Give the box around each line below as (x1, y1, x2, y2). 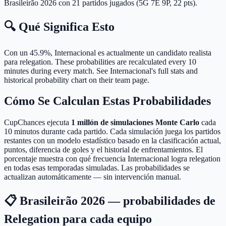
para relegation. (4, 57, 53, 66)
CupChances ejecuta (4, 118, 71, 127)
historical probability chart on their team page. (4, 75, 149, 84)
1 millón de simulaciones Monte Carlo (71, 118, 199, 127)
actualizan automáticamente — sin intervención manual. (4, 173, 181, 182)
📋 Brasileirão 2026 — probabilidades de (4, 194, 215, 208)
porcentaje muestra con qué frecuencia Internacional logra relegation (4, 154, 220, 163)
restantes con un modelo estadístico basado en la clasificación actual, (4, 136, 221, 145)
